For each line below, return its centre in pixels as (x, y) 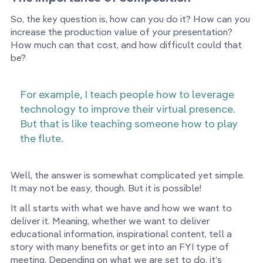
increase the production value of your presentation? (122, 32)
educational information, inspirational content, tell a (121, 234)
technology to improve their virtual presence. (128, 109)
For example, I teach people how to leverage (127, 95)
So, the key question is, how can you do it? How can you (130, 19)
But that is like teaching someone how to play (129, 124)
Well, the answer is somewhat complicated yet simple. (128, 175)
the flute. (42, 139)
